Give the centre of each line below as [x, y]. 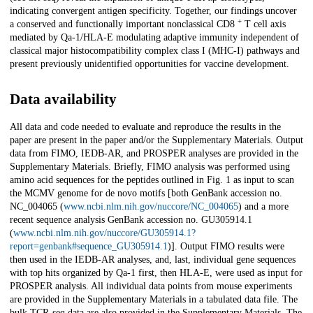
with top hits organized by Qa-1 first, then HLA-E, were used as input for [156, 273]
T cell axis [264, 24]
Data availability [63, 100]
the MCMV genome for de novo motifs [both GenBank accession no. [146, 194]
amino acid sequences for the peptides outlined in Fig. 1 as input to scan [152, 180]
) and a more [263, 207]
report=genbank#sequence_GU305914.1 [89, 247]
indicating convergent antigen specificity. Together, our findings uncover [153, 11]
